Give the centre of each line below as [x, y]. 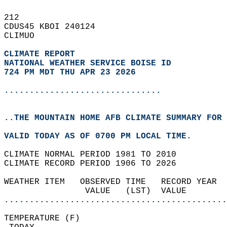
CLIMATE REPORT [42, 54]
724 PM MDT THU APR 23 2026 [70, 72]
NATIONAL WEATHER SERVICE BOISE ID [88, 63]
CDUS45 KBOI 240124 [55, 27]
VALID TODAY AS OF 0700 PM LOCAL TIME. [103, 136]
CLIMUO [24, 36]
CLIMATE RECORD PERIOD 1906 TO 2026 [95, 164]
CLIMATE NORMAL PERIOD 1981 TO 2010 [95, 155]
